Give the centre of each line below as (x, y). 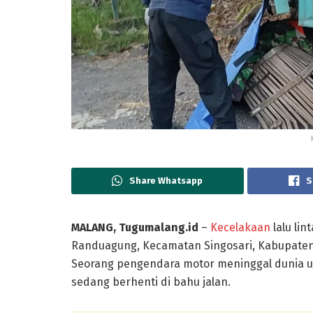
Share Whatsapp (166, 181)
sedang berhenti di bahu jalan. (151, 282)
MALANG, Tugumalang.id (135, 228)
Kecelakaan (240, 228)
